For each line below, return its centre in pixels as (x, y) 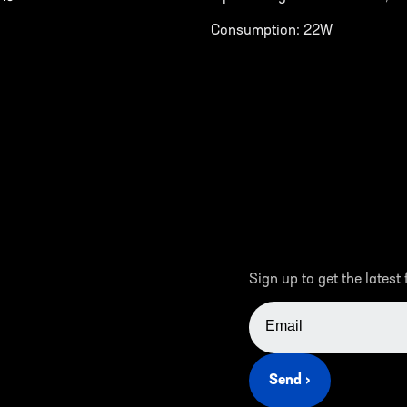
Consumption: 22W (272, 31)
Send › (290, 380)
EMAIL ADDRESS (293, 310)
